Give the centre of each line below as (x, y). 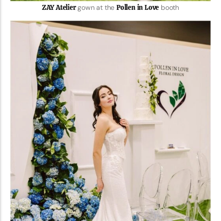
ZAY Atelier (59, 7)
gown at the (96, 7)
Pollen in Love (138, 7)
